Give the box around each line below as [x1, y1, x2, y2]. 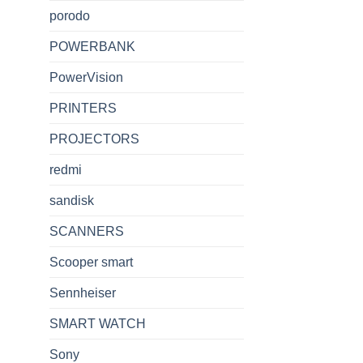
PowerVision [49, 70, 123, 84]
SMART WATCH [49, 316, 146, 331]
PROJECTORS [49, 131, 139, 146]
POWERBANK [49, 39, 135, 53]
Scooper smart [49, 254, 133, 269]
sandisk [49, 193, 94, 207]
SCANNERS [49, 224, 124, 238]
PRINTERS [49, 100, 117, 115]
